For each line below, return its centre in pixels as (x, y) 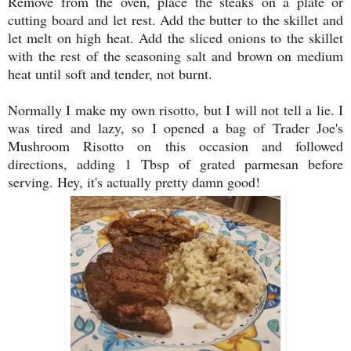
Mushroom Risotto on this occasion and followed (175, 146)
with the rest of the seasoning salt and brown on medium (175, 56)
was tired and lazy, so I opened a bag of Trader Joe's (175, 128)
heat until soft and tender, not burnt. (110, 74)
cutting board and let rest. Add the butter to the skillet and (175, 20)
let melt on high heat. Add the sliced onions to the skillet (175, 38)
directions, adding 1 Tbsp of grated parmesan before (175, 164)
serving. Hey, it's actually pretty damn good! (134, 182)
